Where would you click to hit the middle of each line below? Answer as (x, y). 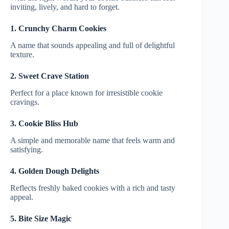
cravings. (25, 102)
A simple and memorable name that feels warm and (93, 140)
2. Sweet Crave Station (50, 76)
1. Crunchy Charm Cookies (58, 29)
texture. (22, 55)
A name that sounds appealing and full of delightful (93, 45)
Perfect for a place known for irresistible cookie (86, 93)
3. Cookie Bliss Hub (44, 123)
